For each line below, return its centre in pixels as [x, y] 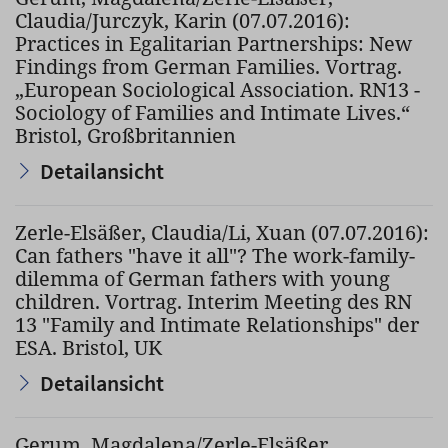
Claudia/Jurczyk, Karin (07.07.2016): [182, 20]
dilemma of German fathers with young [202, 278]
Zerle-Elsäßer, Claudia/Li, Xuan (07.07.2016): [222, 232]
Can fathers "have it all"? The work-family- [215, 255]
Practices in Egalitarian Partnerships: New [213, 43]
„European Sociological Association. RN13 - [217, 89]
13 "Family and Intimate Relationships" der [217, 324]
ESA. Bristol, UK [88, 347]
